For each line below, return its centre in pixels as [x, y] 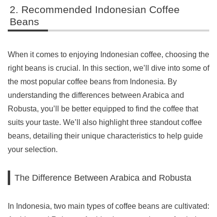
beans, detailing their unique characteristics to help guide [105, 136]
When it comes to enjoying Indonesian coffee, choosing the [108, 54]
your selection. [33, 149]
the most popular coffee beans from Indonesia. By [92, 81]
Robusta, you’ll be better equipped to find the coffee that [103, 108]
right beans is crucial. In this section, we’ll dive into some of [108, 68]
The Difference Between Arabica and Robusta [103, 178]
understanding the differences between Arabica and [96, 95]
